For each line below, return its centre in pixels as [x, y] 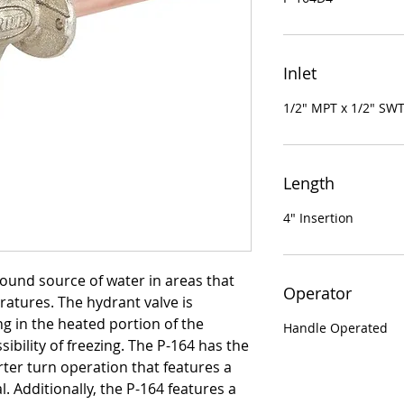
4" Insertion [318, 218]
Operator [317, 294]
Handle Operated [335, 328]
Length [309, 184]
